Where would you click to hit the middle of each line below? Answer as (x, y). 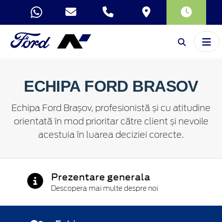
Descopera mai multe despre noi (105, 188)
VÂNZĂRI (69, 47)
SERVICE (183, 47)
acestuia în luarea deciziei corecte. (111, 135)
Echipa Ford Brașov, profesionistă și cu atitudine (111, 108)
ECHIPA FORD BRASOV (111, 86)
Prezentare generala (101, 176)
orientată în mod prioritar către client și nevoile (111, 122)
